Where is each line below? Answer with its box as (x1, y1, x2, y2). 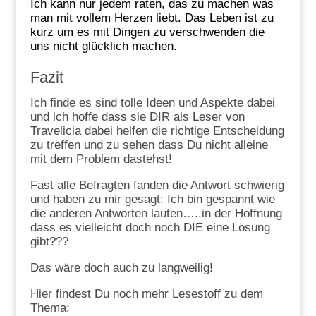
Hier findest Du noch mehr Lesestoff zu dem (30, 286, 263, 300)
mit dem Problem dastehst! (30, 152, 172, 166)
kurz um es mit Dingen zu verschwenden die (30, 25, 265, 39)
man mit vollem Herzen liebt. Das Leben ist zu (30, 11, 274, 25)
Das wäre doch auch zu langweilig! (30, 260, 213, 274)
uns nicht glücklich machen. (30, 39, 177, 53)
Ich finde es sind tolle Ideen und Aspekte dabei (30, 95, 275, 109)
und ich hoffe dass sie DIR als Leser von (30, 109, 245, 123)
